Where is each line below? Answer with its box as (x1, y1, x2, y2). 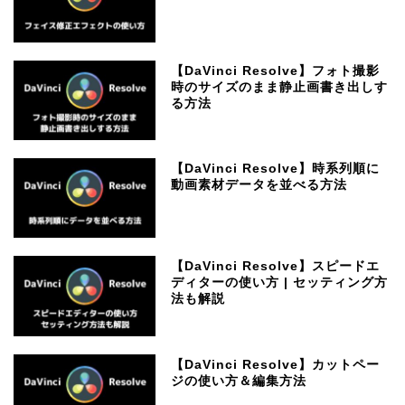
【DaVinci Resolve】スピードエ (171, 259, 381, 274)
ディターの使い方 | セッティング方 (171, 276, 389, 290)
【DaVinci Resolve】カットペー (171, 357, 381, 372)
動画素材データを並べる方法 (171, 178, 348, 193)
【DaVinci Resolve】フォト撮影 (171, 64, 381, 79)
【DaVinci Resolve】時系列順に (171, 162, 381, 176)
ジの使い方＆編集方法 (171, 373, 307, 388)
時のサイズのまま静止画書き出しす (171, 80, 389, 95)
